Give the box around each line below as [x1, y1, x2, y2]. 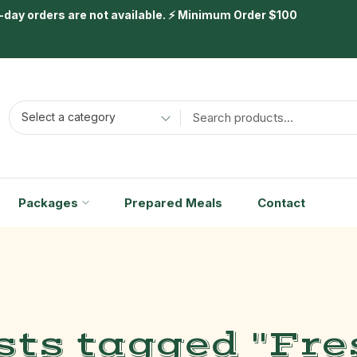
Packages [18, 194, 78, 210]
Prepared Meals [124, 194, 222, 210]
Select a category [21, 110, 116, 124]
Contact [257, 194, 305, 210]
